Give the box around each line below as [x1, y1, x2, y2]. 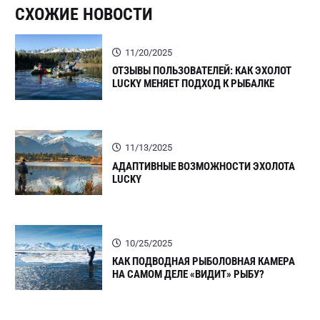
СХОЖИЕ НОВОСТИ [15, 4, 153, 25]
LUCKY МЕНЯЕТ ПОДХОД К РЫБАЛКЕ [111, 77, 274, 91]
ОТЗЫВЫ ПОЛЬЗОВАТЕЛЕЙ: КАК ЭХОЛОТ [111, 64, 291, 78]
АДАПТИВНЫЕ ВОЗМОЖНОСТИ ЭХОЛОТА [111, 159, 295, 173]
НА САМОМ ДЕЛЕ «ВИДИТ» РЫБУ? [111, 267, 264, 281]
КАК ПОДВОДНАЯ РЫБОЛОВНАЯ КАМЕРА [111, 254, 295, 268]
